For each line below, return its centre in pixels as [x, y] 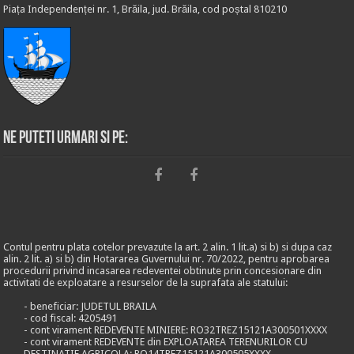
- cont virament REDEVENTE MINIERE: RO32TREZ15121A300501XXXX [176, 330]
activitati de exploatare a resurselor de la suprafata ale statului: [146, 282]
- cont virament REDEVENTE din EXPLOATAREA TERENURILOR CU [166, 342]
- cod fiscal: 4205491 [71, 318]
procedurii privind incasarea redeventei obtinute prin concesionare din [163, 271]
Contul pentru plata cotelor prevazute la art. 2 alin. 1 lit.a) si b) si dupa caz [168, 247]
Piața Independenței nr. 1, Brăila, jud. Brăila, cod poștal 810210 [145, 9]
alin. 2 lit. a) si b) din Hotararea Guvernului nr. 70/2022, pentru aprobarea [167, 259]
